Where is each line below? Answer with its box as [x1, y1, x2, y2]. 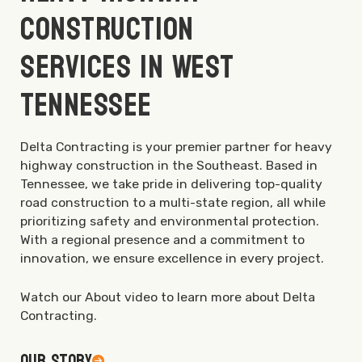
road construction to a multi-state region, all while [20, 195, 326, 211]
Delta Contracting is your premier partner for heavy [20, 139, 332, 155]
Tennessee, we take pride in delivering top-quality [20, 176, 322, 192]
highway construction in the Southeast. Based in [20, 158, 318, 174]
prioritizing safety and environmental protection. [20, 213, 319, 229]
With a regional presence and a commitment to [20, 232, 305, 248]
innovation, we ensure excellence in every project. [20, 250, 324, 267]
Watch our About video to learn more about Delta [20, 289, 315, 305]
